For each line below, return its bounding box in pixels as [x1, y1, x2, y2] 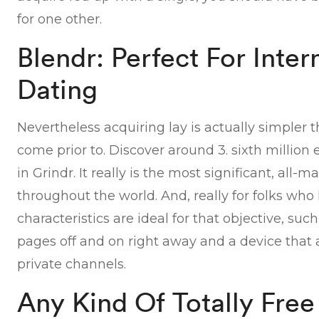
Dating [17, 72, 98, 106]
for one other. [17, 11, 103, 27]
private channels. [17, 256, 127, 272]
